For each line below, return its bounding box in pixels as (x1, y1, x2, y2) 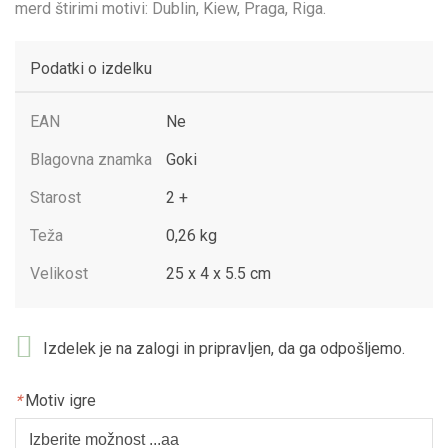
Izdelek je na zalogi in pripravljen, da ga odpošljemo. (43, 338, 405, 358)
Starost (30, 188, 81, 208)
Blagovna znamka (30, 150, 152, 170)
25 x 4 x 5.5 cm (166, 264, 271, 284)
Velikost (30, 264, 88, 284)
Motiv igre (25, 391, 96, 411)
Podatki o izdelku (30, 59, 152, 79)
